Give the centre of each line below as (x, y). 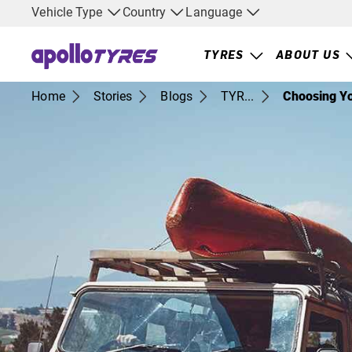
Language (216, 12)
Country (146, 12)
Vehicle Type (69, 12)
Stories (113, 96)
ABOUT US (308, 55)
